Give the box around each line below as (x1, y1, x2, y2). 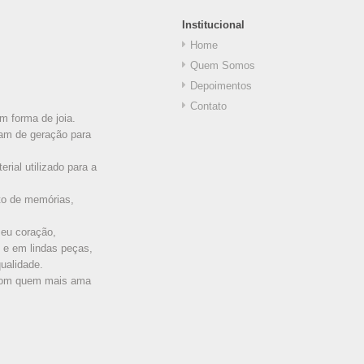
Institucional (182, 18, 245, 31)
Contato (190, 99, 227, 112)
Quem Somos (190, 58, 255, 71)
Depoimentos (190, 79, 252, 92)
